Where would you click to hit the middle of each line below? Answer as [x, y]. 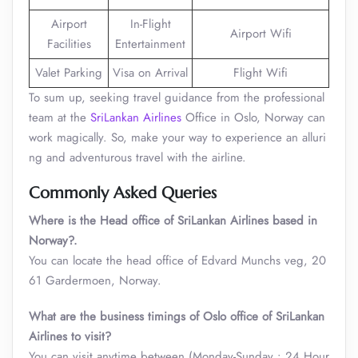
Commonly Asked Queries [123, 193]
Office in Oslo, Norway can [253, 117]
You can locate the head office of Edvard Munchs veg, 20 [177, 261]
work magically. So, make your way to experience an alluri [177, 137]
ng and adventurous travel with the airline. [139, 157]
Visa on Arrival [150, 73]
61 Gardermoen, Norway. [95, 280]
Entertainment [150, 44]
